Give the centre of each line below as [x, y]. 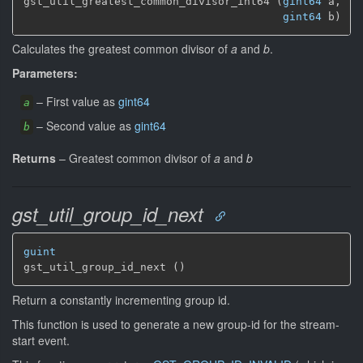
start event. [41, 340]
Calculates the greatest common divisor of [122, 49]
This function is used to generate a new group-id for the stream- [176, 324]
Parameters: [45, 73]
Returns [34, 158]
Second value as [90, 126]
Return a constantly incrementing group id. [121, 299]
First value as [82, 101]
